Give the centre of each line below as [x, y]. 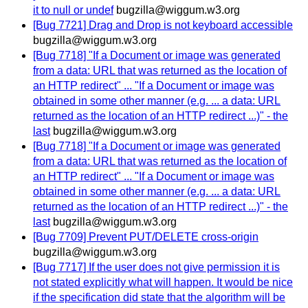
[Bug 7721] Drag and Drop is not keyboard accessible [163, 25]
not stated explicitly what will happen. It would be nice [163, 283]
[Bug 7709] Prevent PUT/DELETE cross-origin [146, 237]
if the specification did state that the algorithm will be [159, 298]
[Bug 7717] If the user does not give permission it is [156, 267]
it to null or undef [73, 10]
